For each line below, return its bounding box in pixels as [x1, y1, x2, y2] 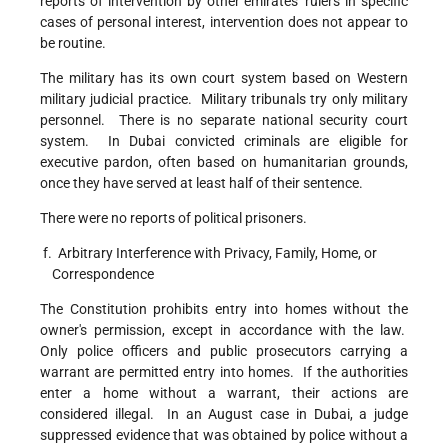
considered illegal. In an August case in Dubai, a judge [40, 406, 408, 423]
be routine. [40, 35, 106, 52]
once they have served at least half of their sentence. [40, 175, 363, 192]
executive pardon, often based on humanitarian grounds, [40, 154, 408, 171]
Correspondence [40, 266, 154, 283]
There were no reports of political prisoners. [40, 210, 307, 227]
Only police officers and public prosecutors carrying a [40, 343, 408, 360]
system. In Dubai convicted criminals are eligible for [40, 133, 408, 150]
